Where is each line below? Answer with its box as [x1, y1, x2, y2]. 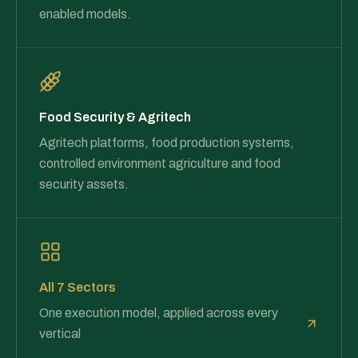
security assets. [39, 177, 129, 191]
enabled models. [39, 7, 131, 21]
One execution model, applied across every [39, 306, 278, 320]
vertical [39, 327, 81, 340]
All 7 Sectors [39, 280, 116, 294]
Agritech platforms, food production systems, [39, 136, 294, 149]
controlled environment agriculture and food [39, 157, 280, 170]
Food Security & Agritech [39, 110, 191, 124]
